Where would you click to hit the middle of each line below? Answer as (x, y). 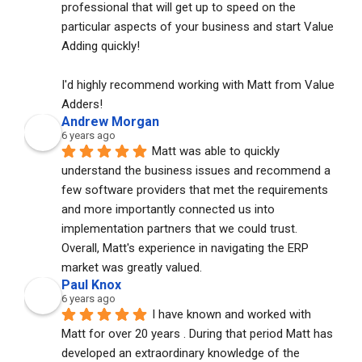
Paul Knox (91, 284)
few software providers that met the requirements (195, 189)
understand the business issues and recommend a (196, 170)
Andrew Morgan (110, 121)
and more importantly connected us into (168, 209)
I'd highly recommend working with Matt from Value (198, 84)
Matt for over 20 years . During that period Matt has (197, 333)
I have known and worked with (232, 314)
